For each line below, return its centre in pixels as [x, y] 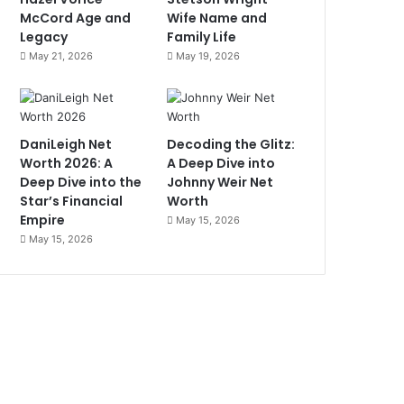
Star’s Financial [72, 201]
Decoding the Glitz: [231, 144]
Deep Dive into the [81, 182]
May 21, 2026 [61, 56]
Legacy [44, 37]
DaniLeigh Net [66, 144]
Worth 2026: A [67, 163]
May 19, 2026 [208, 56]
